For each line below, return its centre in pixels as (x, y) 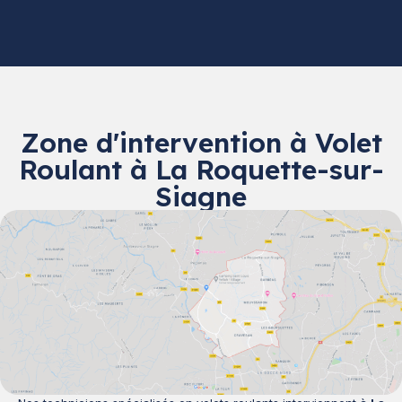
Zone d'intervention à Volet (201, 142)
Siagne (201, 196)
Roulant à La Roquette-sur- (201, 169)
